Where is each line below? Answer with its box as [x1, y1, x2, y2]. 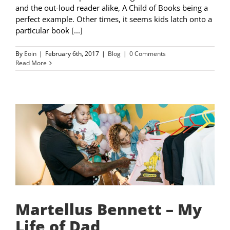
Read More [15, 59, 47, 67]
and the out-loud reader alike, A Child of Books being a [15, 3, 208, 13]
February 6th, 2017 [45, 49, 99, 58]
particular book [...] [15, 25, 83, 35]
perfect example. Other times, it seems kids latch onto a [15, 14, 212, 24]
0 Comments [129, 49, 166, 58]
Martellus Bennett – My [15, 198, 202, 220]
